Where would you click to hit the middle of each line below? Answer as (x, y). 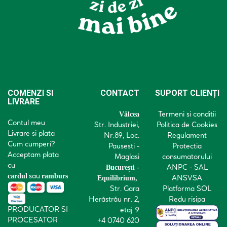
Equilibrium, (118, 178)
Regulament (187, 135)
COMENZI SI (30, 93)
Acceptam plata (33, 154)
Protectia (187, 146)
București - (123, 167)
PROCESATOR (33, 220)
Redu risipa (187, 199)
